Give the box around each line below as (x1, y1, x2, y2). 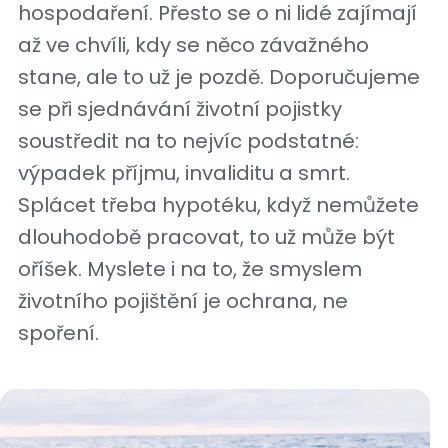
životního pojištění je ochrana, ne (17, 286, 348, 315)
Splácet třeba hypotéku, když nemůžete (17, 190, 419, 219)
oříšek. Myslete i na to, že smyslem (17, 254, 362, 283)
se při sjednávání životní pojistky (17, 94, 342, 123)
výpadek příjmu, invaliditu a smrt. (17, 158, 350, 187)
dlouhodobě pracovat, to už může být (17, 222, 395, 251)
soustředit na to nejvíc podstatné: (17, 126, 359, 155)
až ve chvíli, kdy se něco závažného (17, 30, 369, 59)
